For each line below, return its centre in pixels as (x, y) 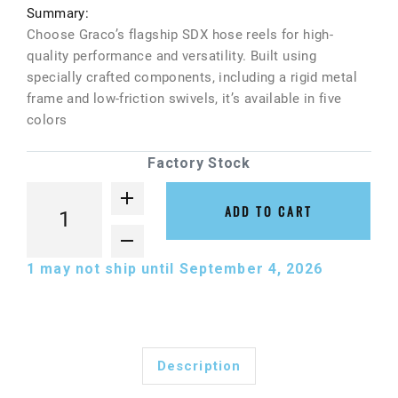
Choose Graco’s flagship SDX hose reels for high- (180, 35)
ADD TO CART (268, 211)
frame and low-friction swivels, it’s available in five (184, 99)
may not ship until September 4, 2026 (183, 269)
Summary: (58, 14)
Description (199, 366)
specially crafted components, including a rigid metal (192, 78)
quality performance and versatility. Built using (171, 56)
